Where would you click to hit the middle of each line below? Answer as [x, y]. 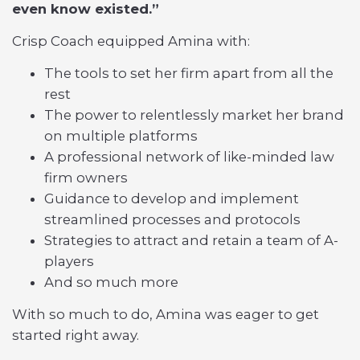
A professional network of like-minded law [189, 157]
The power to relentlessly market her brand [194, 115]
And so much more [111, 282]
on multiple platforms [121, 136]
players [69, 261]
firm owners [86, 178]
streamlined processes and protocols [172, 219]
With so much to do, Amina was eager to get [166, 314]
